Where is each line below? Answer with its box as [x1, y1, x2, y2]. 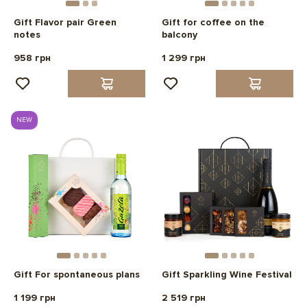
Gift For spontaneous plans [14, 269, 140, 281]
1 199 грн [14, 292, 56, 304]
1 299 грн [162, 52, 206, 64]
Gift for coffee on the [162, 16, 265, 29]
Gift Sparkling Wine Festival [162, 269, 292, 281]
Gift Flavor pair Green [14, 16, 116, 29]
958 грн [14, 52, 51, 64]
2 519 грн [162, 292, 206, 304]
